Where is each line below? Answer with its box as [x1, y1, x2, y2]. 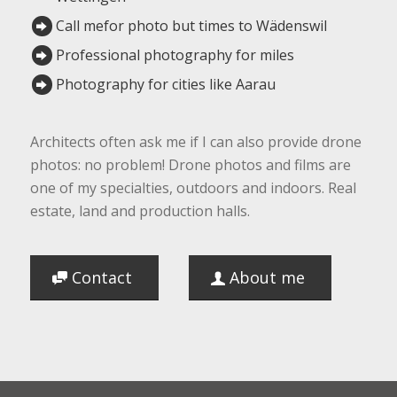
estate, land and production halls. [29, 201, 250, 222]
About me [229, 266, 305, 288]
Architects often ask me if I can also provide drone [29, 132, 362, 152]
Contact [71, 266, 132, 288]
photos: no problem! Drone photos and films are [29, 155, 351, 175]
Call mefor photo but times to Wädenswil [55, 16, 327, 36]
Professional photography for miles [55, 45, 294, 66]
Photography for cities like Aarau [55, 74, 276, 95]
